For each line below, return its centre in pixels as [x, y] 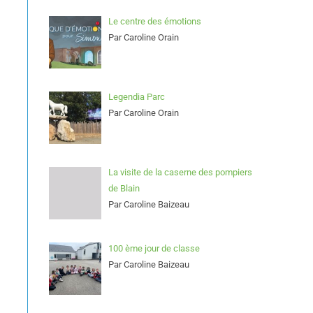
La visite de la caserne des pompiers [180, 173]
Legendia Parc [136, 97]
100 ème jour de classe [154, 248]
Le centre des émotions [154, 22]
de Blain [124, 189]
